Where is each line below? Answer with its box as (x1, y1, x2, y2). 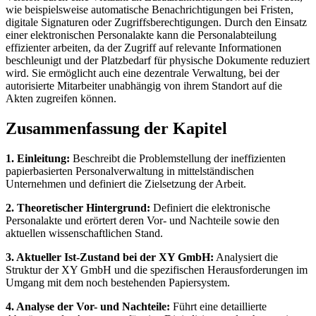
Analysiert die (214, 250, 278, 263)
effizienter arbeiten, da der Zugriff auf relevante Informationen (6, 42, 281, 54)
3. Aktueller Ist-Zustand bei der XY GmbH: (6, 250, 214, 263)
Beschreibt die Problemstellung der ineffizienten (70, 152, 286, 164)
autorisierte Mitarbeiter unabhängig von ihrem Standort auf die (6, 80, 282, 92)
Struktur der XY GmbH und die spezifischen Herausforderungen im (6, 263, 308, 276)
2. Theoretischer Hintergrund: (6, 201, 150, 214)
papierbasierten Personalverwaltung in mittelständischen (6, 164, 254, 177)
